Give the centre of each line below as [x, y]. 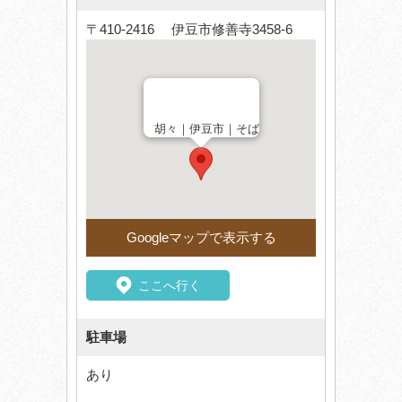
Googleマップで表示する [201, 238]
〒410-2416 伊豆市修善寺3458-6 [189, 30]
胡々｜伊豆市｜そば [206, 129]
